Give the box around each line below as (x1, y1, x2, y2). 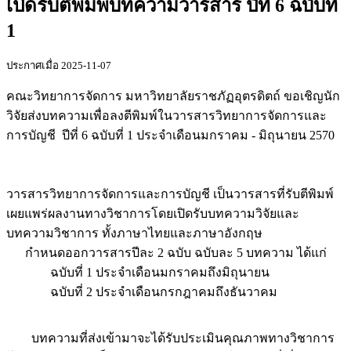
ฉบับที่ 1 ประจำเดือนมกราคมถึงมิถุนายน (6, 265, 270, 279)
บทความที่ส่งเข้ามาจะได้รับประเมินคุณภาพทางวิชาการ (6, 331, 335, 345)
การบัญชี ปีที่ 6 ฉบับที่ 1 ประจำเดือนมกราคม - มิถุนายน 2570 (6, 128, 335, 142)
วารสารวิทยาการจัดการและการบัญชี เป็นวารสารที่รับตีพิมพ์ (6, 186, 334, 201)
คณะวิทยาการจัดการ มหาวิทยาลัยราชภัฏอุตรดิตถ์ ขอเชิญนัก (6, 89, 340, 103)
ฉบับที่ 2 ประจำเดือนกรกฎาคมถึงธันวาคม (6, 284, 277, 299)
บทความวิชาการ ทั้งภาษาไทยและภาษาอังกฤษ (6, 226, 266, 240)
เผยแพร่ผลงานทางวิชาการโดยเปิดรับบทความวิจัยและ (6, 206, 299, 220)
